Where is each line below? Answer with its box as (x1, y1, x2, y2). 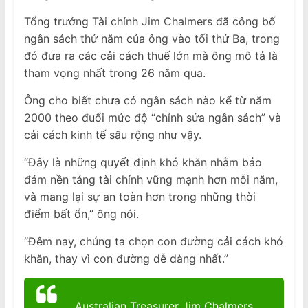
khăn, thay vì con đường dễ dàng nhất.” (23, 252, 228, 266)
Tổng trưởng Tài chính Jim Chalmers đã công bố (23, 14, 276, 29)
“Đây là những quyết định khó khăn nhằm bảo (23, 155, 262, 170)
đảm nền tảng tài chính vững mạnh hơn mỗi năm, (23, 173, 278, 187)
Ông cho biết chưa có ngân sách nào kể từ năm (23, 93, 272, 108)
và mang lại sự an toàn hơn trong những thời (23, 190, 256, 204)
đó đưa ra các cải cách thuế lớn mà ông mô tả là (23, 49, 278, 63)
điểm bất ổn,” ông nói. (23, 207, 139, 221)
